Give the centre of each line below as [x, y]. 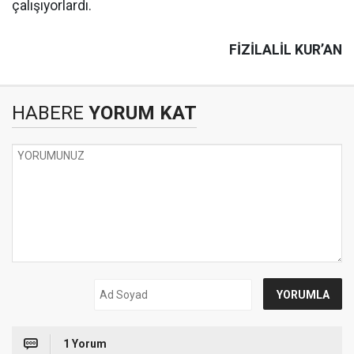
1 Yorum [85, 344]
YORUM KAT [140, 113]
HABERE [48, 113]
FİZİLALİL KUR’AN [286, 50]
